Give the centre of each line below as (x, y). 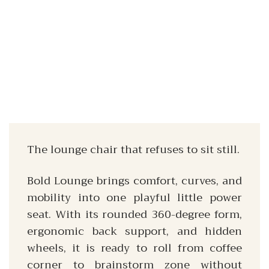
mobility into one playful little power (134, 198)
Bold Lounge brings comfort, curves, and (134, 181)
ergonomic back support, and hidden (134, 231)
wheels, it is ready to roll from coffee (134, 248)
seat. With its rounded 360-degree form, (134, 214)
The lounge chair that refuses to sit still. (133, 150)
